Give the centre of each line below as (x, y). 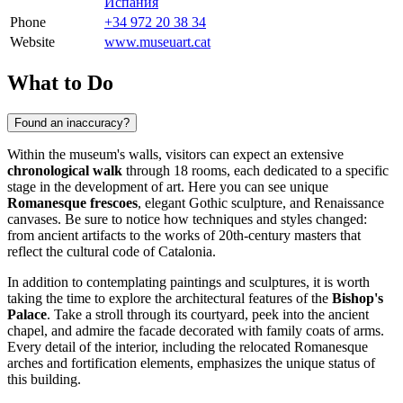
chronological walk (65, 170)
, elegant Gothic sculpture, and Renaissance (261, 202)
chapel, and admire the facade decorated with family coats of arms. (196, 330)
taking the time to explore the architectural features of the (170, 298)
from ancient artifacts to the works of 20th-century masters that (184, 235)
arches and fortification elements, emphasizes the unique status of (191, 363)
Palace (27, 314)
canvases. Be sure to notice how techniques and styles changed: (187, 219)
